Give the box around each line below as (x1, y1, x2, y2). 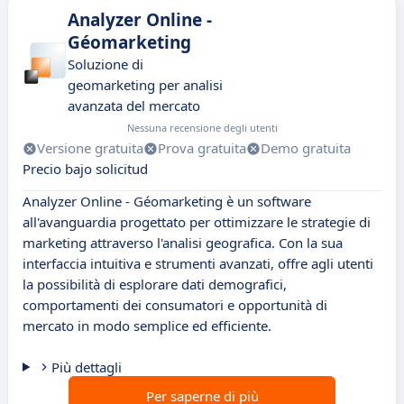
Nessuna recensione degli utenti (127, 121, 278, 135)
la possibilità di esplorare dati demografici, (23, 275, 287, 294)
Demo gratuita (261, 139, 351, 158)
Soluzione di (68, 55, 143, 74)
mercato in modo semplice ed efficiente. (23, 317, 271, 335)
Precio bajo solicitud (23, 160, 148, 179)
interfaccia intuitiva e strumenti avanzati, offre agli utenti (23, 254, 373, 273)
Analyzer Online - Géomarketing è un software (23, 192, 311, 211)
